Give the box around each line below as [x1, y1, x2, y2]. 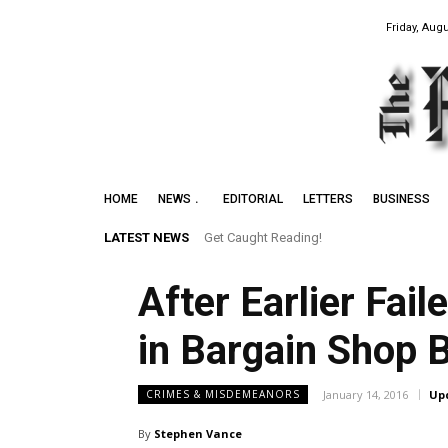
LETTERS [303, 192, 353, 207]
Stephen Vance [154, 426, 242, 442]
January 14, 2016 [323, 387, 408, 403]
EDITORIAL [223, 192, 283, 207]
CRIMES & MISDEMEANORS [146, 387, 300, 402]
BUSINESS [373, 192, 430, 207]
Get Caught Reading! [204, 230, 322, 246]
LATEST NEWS [104, 230, 189, 246]
